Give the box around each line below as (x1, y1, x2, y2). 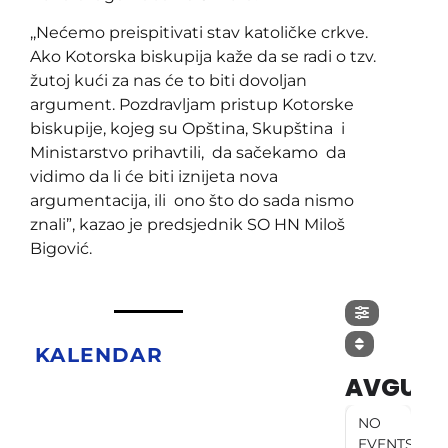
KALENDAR (35, 343, 164, 368)
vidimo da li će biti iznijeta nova (30, 166, 278, 186)
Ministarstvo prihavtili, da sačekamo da (30, 142, 350, 162)
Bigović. (30, 238, 92, 258)
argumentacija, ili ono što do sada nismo (30, 190, 354, 210)
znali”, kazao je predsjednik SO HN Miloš (30, 214, 345, 234)
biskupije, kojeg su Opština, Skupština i (30, 118, 345, 138)
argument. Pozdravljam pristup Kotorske (30, 94, 354, 114)
